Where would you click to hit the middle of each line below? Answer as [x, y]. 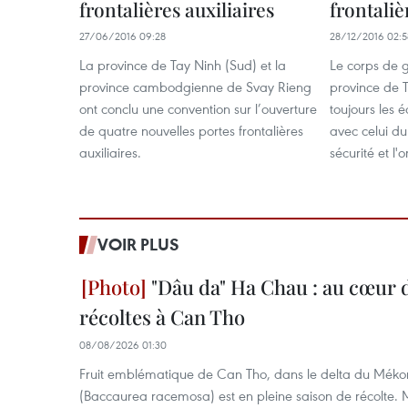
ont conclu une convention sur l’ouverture [198, 108]
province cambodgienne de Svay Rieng [195, 87]
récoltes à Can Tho [162, 317]
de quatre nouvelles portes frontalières [191, 130]
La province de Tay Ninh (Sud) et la [183, 65]
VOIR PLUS [138, 244]
